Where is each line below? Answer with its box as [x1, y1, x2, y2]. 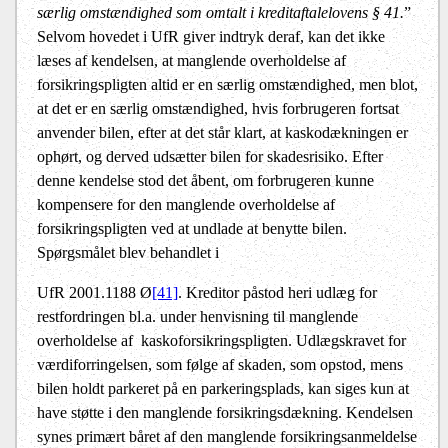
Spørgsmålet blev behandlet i [37, 244, 219, 262]
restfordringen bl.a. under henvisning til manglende [37, 308, 358, 326]
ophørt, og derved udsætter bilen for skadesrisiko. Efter [37, 148, 383, 166]
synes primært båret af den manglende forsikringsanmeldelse [37, 428, 417, 446]
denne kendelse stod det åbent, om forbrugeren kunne [37, 172, 374, 190]
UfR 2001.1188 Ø [37, 284, 152, 302]
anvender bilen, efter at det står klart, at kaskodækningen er [37, 124, 408, 142]
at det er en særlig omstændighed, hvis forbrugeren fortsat [37, 100, 399, 118]
